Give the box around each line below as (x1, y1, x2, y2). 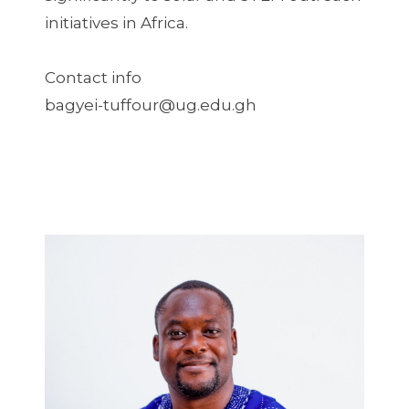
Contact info (44, 68, 142, 87)
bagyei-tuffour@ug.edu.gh (44, 95, 257, 114)
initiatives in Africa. (44, 13, 188, 32)
